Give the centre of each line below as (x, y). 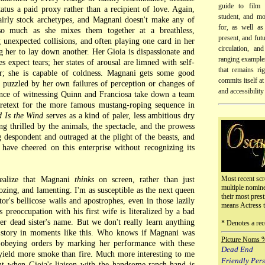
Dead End (237, 249)
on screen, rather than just (144, 180)
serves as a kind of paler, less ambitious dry (119, 116)
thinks (84, 180)
